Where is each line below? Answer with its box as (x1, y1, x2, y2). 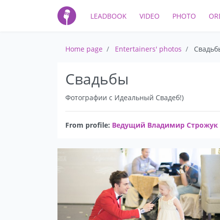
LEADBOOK (90, 11, 127, 21)
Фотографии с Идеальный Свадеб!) (65, 93, 184, 103)
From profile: (65, 120, 112, 130)
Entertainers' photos (115, 44, 182, 54)
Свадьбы (65, 69, 129, 89)
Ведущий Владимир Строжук (112, 120, 218, 130)
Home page (65, 44, 103, 54)
